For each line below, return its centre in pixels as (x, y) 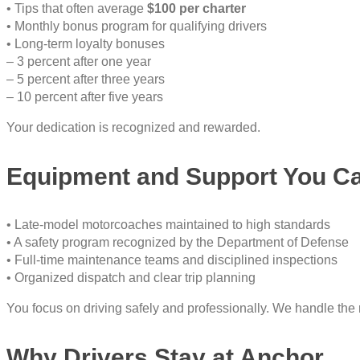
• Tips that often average (77, 9)
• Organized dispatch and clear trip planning (131, 278)
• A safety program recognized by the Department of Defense (178, 243)
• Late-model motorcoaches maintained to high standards (168, 225)
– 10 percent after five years (85, 97)
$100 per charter (196, 9)
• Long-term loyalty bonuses (86, 44)
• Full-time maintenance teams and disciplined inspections (172, 260)
